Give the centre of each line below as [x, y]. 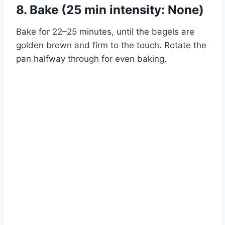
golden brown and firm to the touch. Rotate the [111, 45]
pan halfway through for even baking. [91, 59]
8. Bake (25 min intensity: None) [110, 10]
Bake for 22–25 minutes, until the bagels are [105, 32]
